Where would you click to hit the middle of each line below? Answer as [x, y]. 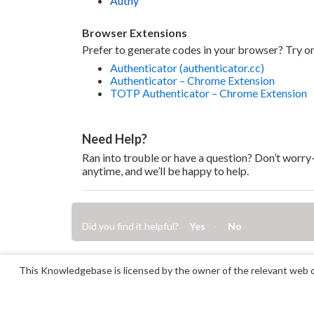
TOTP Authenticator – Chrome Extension [209, 93]
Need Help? [115, 138]
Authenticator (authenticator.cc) [187, 67]
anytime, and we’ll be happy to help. [165, 170]
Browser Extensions [135, 32]
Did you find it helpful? [130, 226]
